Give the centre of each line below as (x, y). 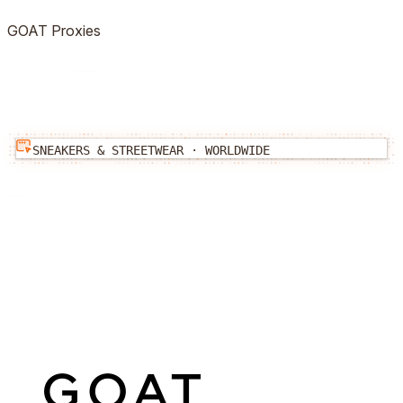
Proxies (74, 31)
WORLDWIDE (237, 150)
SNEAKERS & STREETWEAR (108, 150)
